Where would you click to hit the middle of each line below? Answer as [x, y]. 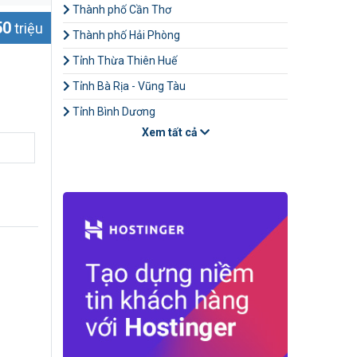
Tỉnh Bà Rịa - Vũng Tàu [128, 86]
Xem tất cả [171, 132]
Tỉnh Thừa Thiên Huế [124, 61]
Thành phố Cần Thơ [121, 10]
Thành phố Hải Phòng [125, 35]
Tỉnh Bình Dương [113, 112]
